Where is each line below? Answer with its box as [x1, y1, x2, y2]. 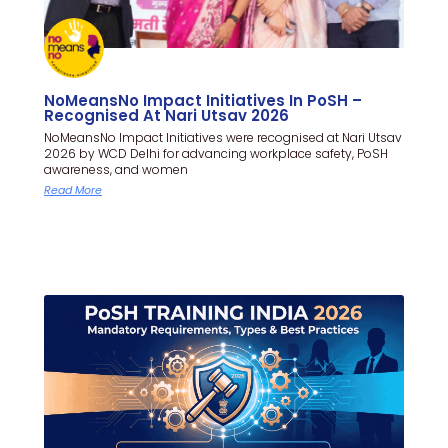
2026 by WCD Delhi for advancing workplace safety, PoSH [44, 144, 388, 162]
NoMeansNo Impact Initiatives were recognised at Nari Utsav [44, 128, 402, 146]
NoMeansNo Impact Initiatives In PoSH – [44, 89, 362, 111]
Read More [44, 181, 102, 198]
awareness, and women [44, 160, 188, 178]
